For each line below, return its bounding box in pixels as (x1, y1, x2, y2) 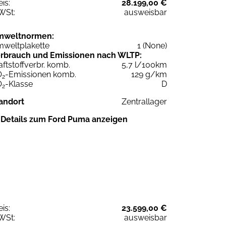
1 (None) (137, 40, 167, 50)
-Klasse (5, 79, 33, 89)
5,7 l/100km (122, 60, 167, 70)
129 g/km (131, 69, 167, 79)
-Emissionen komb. (5, 69, 76, 79)
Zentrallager (122, 96, 167, 106)
